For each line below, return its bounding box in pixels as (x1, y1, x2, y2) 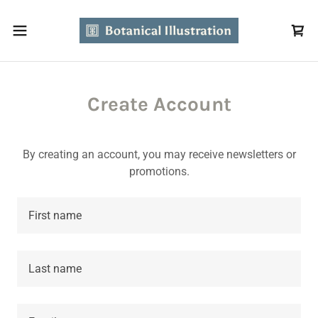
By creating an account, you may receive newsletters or (22, 148, 296, 161)
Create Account (87, 92, 231, 116)
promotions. (128, 165, 190, 178)
